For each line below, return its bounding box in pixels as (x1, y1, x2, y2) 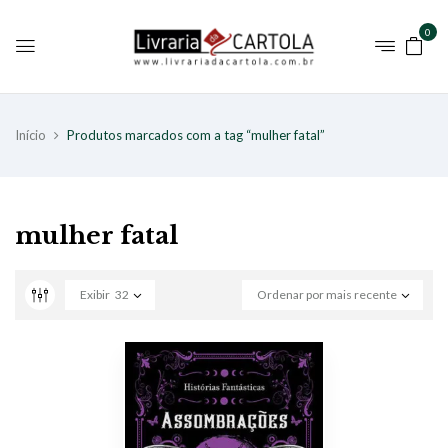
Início (15, 126, 46, 143)
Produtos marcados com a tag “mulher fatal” (67, 126, 325, 143)
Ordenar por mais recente (257, 286, 397, 302)
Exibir (80, 286, 110, 302)
